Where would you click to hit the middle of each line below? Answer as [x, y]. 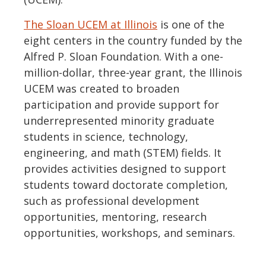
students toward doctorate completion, [126, 185]
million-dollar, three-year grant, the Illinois [133, 73]
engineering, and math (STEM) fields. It [124, 153]
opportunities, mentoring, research [115, 217]
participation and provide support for [121, 105]
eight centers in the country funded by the [133, 41]
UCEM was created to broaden [102, 89]
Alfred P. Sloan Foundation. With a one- [123, 57]
